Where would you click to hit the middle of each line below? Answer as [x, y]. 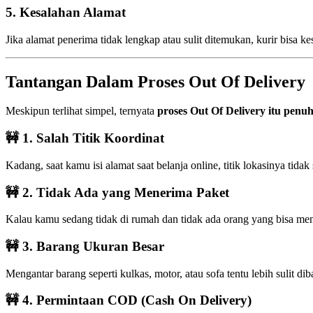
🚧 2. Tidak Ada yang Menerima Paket [117, 192]
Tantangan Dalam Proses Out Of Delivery [155, 81]
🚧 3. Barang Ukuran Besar [85, 247]
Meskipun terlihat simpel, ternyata [81, 111]
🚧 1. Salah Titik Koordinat [85, 138]
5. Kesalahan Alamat [66, 12]
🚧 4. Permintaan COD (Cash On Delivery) [129, 300]
